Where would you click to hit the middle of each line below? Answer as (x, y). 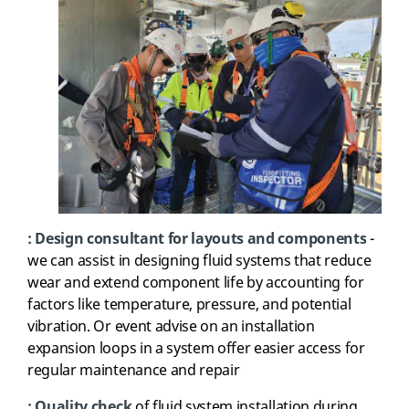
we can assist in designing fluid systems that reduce (199, 261)
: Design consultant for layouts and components (197, 239)
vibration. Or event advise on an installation (171, 326)
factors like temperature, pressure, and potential (189, 304)
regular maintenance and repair (134, 370)
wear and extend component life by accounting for (196, 283)
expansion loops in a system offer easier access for (196, 348)
